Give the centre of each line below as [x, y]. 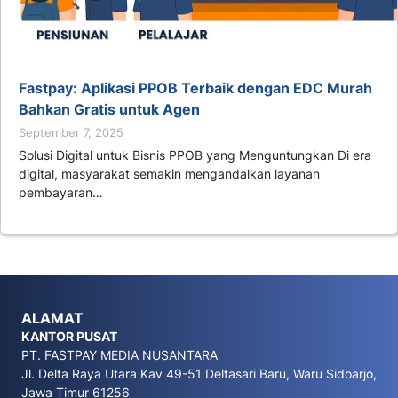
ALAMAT [52, 318]
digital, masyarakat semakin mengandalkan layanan [169, 174]
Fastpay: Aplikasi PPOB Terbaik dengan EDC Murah [195, 88]
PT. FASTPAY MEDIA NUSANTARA [119, 355]
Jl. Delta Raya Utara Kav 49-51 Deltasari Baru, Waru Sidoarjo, [199, 374]
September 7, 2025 [71, 132]
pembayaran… [61, 192]
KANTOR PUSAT [69, 336]
